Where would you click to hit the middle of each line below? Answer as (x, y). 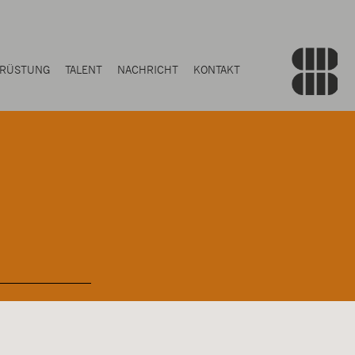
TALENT (84, 69)
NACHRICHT (148, 69)
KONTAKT (217, 69)
